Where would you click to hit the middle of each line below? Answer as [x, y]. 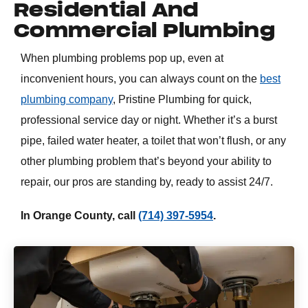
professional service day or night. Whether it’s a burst [149, 120]
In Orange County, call [79, 216]
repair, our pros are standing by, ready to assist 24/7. [148, 181]
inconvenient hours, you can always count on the [140, 78]
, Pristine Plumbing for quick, [182, 99]
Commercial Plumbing [145, 31]
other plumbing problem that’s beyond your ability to [146, 161]
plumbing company [67, 99]
